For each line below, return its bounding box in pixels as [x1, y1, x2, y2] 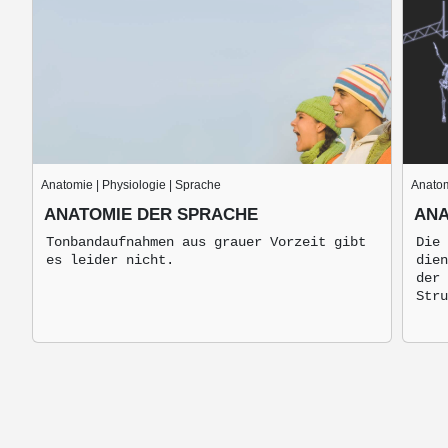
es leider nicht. [46, 252, 174, 268]
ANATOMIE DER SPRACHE [44, 205, 258, 224]
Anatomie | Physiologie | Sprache [41, 178, 221, 192]
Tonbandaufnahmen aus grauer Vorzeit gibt [46, 234, 366, 250]
